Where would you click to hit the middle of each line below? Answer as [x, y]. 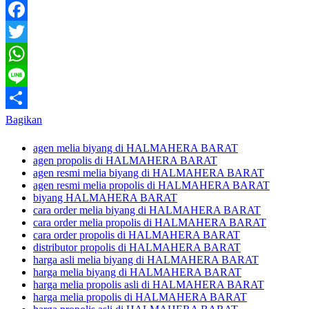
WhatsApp [29, 75]
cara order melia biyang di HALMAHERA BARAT [147, 210]
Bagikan [24, 119]
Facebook [27, 31]
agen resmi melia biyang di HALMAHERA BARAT [149, 172]
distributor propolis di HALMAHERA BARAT [137, 247]
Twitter [21, 53]
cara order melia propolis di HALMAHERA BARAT [150, 222]
